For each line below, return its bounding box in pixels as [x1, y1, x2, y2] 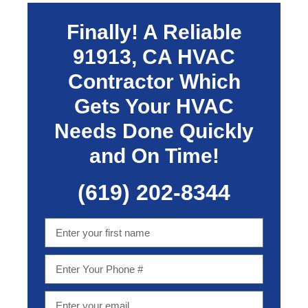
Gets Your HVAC [74, 95, 234, 118]
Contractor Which [67, 70, 241, 93]
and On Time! [89, 144, 219, 167]
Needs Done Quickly [54, 120, 254, 142]
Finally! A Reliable [66, 21, 242, 43]
